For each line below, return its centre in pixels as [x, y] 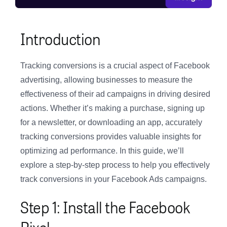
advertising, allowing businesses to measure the [106, 80]
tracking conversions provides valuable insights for [111, 137]
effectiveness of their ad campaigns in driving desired [115, 94]
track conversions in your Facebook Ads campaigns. [113, 179]
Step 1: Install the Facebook [105, 207]
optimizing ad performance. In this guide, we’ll [102, 151]
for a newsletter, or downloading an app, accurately [111, 123]
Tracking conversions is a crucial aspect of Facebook [115, 66]
